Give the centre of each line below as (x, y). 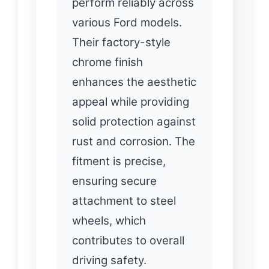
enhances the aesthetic (134, 82)
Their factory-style (121, 42)
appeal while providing (131, 101)
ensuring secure (114, 181)
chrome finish (107, 62)
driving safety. (109, 260)
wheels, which (109, 220)
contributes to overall (128, 240)
